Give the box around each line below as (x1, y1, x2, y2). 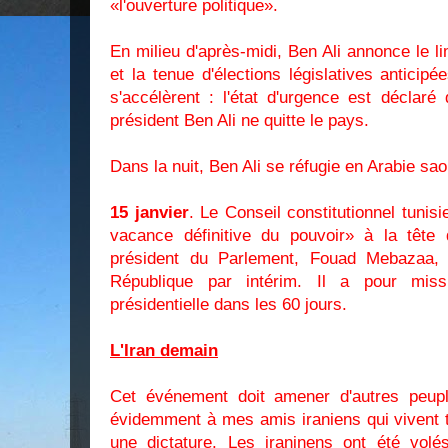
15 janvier (110, 203, 189, 222)
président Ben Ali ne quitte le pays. (110, 111, 369, 130)
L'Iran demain (110, 341, 218, 360)
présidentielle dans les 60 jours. (110, 295, 347, 314)
